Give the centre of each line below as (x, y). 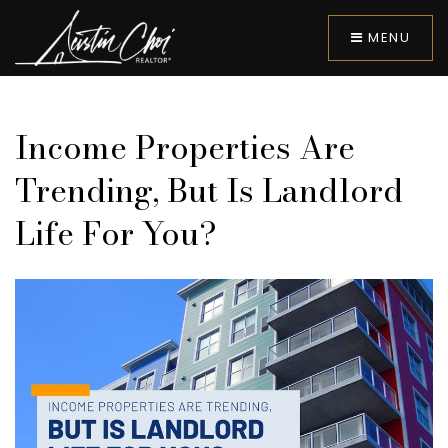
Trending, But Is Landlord (209, 190)
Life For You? (116, 233)
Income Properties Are (185, 147)
